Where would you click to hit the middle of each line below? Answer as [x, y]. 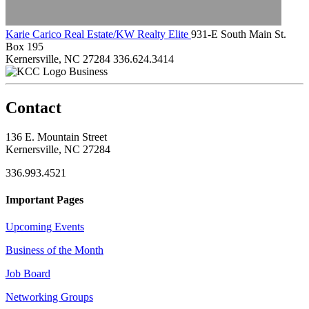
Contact [33, 107]
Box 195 [24, 46]
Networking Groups [49, 297]
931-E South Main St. [239, 34]
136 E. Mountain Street [56, 137]
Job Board [28, 274]
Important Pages [44, 199]
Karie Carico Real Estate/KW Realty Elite [98, 34]
